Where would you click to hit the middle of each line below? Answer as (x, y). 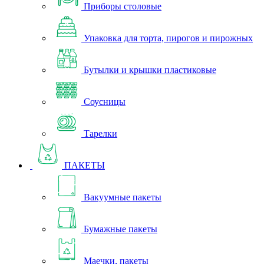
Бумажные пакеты (121, 229)
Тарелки (100, 133)
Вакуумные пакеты (123, 197)
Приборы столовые (123, 6)
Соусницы (105, 102)
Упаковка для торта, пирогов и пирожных (168, 38)
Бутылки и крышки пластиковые (150, 70)
